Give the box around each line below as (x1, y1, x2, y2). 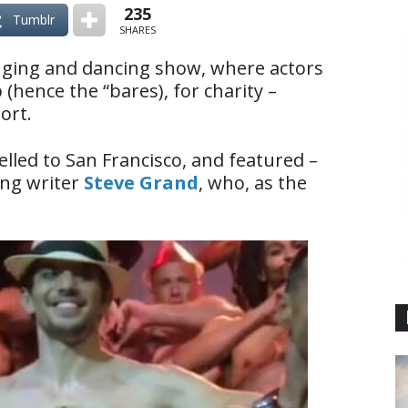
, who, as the (199, 170, 307, 195)
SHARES (119, 22, 156, 36)
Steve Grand (84, 170, 199, 195)
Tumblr (13, 11, 55, 28)
